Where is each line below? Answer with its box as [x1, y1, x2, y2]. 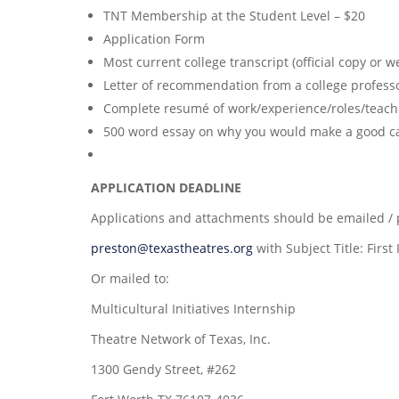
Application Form [103, 29, 205, 47]
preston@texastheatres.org [91, 239, 253, 256]
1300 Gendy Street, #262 [91, 360, 236, 378]
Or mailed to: [91, 269, 169, 287]
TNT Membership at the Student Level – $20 [103, 6, 365, 24]
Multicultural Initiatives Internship [91, 299, 296, 317]
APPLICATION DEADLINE [91, 178, 241, 196]
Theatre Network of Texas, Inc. [91, 330, 271, 347]
